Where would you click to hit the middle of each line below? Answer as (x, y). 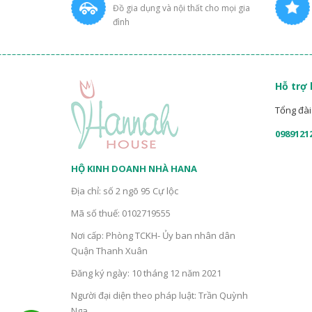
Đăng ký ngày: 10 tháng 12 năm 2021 (146, 273)
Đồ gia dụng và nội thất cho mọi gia (181, 8)
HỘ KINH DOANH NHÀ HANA (134, 169)
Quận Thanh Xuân (109, 251)
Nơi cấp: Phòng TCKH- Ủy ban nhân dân (153, 236)
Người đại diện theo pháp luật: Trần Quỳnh (159, 296)
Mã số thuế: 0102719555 (121, 213)
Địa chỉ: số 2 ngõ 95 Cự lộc (125, 191)
